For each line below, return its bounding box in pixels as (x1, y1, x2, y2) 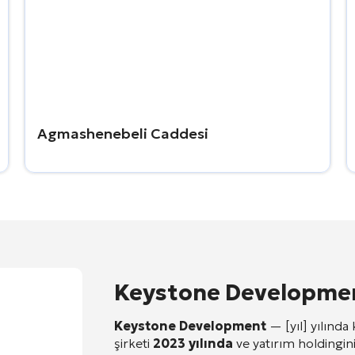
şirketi (114, 335, 153, 351)
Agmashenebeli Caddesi (36, 124, 208, 143)
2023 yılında (153, 335, 233, 351)
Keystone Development (114, 318, 266, 334)
